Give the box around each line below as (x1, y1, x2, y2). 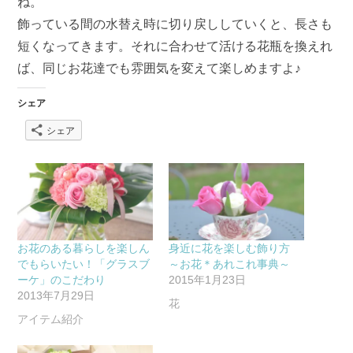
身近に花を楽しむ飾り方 (169, 241, 301, 255)
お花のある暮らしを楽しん (17, 241, 150, 255)
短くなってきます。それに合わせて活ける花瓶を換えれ (17, 39, 333, 53)
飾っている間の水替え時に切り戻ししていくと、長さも (17, 17, 333, 31)
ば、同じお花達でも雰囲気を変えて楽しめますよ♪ (17, 61, 302, 75)
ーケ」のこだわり (17, 273, 106, 286)
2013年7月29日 (17, 288, 95, 302)
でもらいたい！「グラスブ (17, 257, 150, 270)
